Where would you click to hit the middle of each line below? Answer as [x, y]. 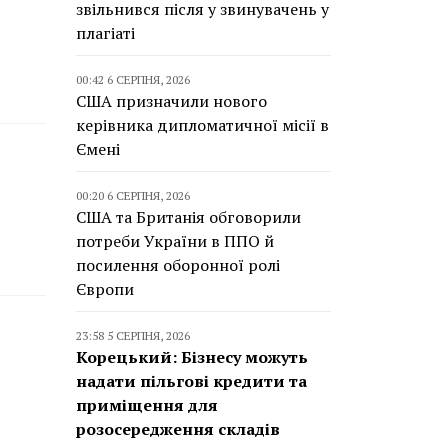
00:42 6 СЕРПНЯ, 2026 [133, 79]
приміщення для [147, 405]
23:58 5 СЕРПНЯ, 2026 [133, 335]
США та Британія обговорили [188, 217]
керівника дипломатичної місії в [202, 125]
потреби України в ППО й [175, 241]
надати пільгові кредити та [191, 381]
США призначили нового [171, 101]
